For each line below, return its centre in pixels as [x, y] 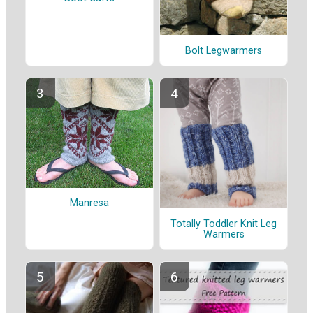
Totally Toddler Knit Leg [224, 224]
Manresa [89, 203]
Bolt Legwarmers [224, 50]
